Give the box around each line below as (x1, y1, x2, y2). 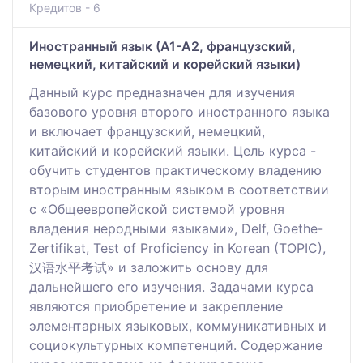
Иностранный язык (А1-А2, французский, (29, 37, 296, 54)
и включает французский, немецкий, (29, 122, 265, 139)
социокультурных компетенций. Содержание (29, 336, 322, 353)
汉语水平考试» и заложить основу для (29, 258, 268, 275)
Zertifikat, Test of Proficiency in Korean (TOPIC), (29, 239, 326, 256)
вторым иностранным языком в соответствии (29, 181, 329, 198)
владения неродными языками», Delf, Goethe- (29, 220, 323, 237)
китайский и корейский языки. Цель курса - (29, 142, 316, 159)
